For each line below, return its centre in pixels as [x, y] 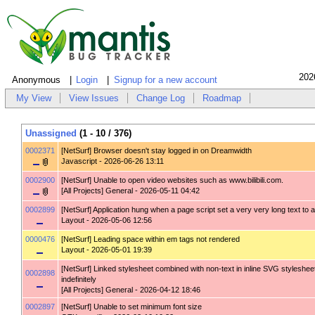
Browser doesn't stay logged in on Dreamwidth [172, 151]
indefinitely [78, 279]
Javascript [79, 161]
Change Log [161, 98]
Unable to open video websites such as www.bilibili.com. [188, 180]
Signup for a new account [165, 80]
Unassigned [51, 134]
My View [34, 98]
